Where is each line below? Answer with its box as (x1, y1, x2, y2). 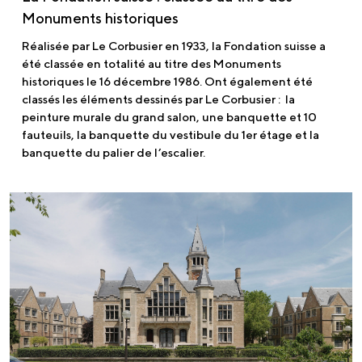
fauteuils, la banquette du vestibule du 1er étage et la (22, 127, 319, 141)
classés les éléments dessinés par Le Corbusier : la (22, 91, 295, 106)
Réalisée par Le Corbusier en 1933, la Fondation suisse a (22, 38, 326, 53)
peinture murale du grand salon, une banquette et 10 (22, 109, 317, 124)
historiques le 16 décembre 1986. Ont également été (22, 74, 313, 88)
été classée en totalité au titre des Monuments (22, 56, 281, 70)
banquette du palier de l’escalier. (22, 145, 205, 159)
